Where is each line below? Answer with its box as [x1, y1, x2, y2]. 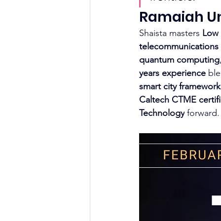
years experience [139, 68, 206, 78]
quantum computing [139, 54, 220, 65]
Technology [139, 108, 184, 118]
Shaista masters [139, 28, 202, 38]
